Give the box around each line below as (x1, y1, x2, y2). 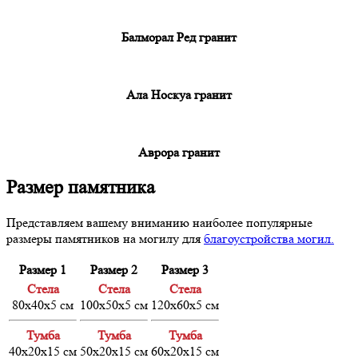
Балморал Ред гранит (121, 29, 237, 45)
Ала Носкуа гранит (126, 86, 232, 102)
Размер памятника (6, 176, 155, 198)
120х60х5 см (151, 296, 219, 312)
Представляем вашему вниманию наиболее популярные (6, 214, 312, 230)
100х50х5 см (80, 296, 148, 312)
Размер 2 (90, 261, 137, 277)
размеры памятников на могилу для (6, 230, 204, 246)
